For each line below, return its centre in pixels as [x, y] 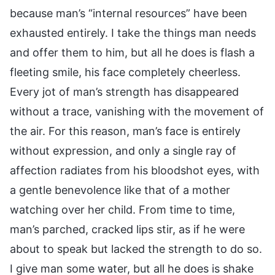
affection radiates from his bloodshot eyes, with [135, 170]
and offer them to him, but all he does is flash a [132, 52]
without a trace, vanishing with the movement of [137, 111]
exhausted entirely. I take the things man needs [133, 33]
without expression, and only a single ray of [123, 150]
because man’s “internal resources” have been [129, 13]
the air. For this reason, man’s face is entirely [125, 131]
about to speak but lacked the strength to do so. [136, 249]
